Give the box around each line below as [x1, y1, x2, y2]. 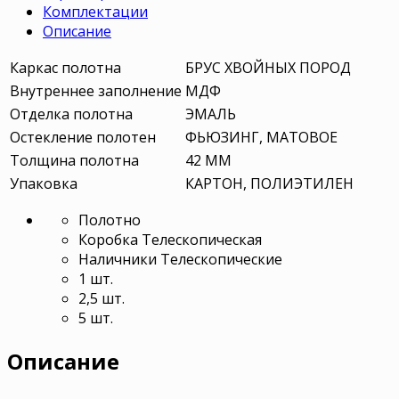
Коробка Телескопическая [78, 229, 262, 249]
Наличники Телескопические [78, 248, 282, 269]
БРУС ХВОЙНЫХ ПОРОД [185, 57, 351, 77]
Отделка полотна [10, 103, 133, 124]
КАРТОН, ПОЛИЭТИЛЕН [185, 173, 354, 193]
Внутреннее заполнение [10, 80, 182, 101]
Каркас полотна [10, 57, 121, 77]
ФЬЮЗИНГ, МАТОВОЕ [185, 126, 338, 147]
